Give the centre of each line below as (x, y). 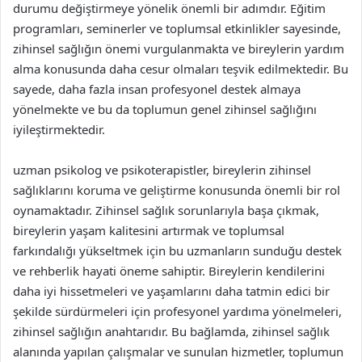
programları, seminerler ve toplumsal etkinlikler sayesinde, (177, 28)
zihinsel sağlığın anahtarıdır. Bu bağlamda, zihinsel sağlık (171, 331)
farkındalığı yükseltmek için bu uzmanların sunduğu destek (177, 250)
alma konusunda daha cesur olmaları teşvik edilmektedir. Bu (181, 68)
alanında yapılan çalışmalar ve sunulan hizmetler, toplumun (178, 351)
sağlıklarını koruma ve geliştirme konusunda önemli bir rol (177, 189)
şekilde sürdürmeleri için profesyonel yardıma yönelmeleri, (177, 311)
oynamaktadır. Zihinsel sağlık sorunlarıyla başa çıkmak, (166, 210)
